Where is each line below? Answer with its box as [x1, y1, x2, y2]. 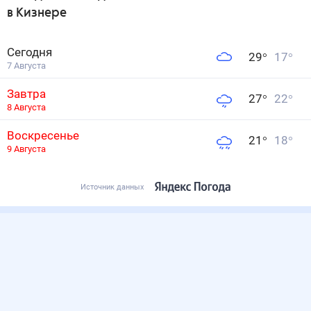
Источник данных [81, 183, 144, 192]
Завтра [7, 87, 46, 101]
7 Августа [7, 60, 46, 71]
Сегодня [7, 44, 52, 59]
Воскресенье [7, 128, 79, 142]
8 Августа [7, 102, 46, 112]
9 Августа [7, 144, 46, 154]
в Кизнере [7, 7, 67, 19]
